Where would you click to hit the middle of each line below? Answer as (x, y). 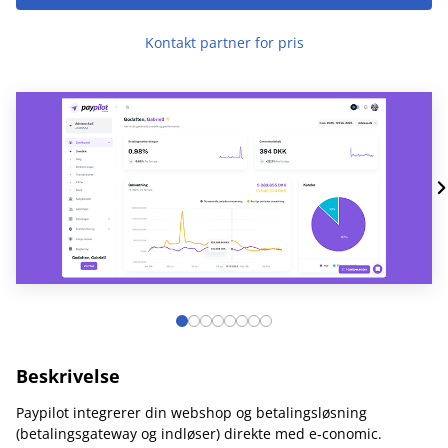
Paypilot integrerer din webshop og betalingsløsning (191, 412)
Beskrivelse (68, 376)
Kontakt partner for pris (224, 42)
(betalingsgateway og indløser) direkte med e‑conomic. (199, 433)
